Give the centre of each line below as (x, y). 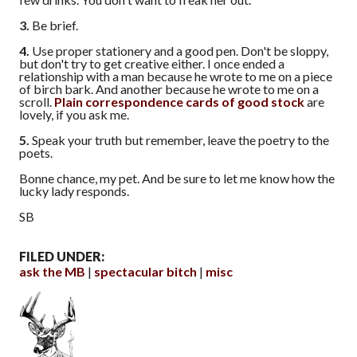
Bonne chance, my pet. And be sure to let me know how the (177, 178)
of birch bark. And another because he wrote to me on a (169, 89)
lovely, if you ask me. (74, 115)
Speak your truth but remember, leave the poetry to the (179, 140)
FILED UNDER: (62, 257)
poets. (36, 153)
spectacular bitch (145, 272)
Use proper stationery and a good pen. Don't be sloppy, (179, 51)
